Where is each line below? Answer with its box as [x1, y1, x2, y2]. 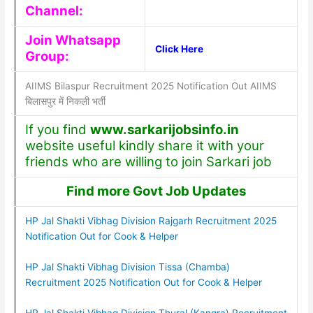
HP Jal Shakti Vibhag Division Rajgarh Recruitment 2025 [24, 215, 277, 227]
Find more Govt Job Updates [66, 183, 247, 200]
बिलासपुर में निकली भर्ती [24, 96, 105, 108]
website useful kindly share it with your [24, 138, 264, 154]
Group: [24, 48, 69, 65]
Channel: [24, 3, 83, 20]
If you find [24, 122, 90, 138]
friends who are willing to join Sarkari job [24, 154, 272, 170]
